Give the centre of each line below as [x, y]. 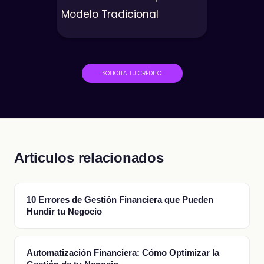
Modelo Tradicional [110, 14]
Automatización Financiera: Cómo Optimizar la [123, 253]
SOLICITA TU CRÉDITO [132, 73]
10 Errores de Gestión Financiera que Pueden [120, 200]
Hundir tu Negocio [64, 212]
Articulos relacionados [89, 158]
